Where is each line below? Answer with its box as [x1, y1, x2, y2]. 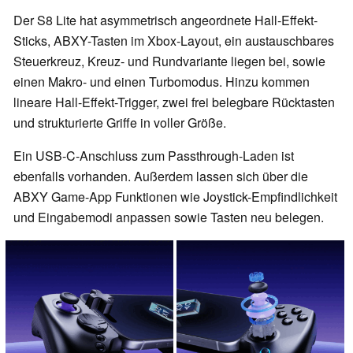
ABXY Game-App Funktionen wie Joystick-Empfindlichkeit [13, 188, 337, 206]
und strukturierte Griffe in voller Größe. [13, 113, 226, 132]
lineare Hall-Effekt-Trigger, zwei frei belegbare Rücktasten [13, 93, 335, 112]
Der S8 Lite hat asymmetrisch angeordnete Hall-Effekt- [13, 11, 318, 30]
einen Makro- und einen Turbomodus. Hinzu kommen [13, 72, 310, 91]
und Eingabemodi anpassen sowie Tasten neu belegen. [13, 208, 324, 227]
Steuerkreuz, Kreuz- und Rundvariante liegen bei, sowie [13, 52, 325, 71]
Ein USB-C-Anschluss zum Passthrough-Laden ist [13, 147, 294, 165]
